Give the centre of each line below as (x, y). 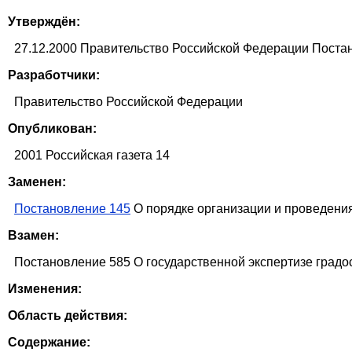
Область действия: (68, 316)
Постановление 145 (72, 209)
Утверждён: (44, 22)
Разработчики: (54, 75)
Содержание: (49, 343)
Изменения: (45, 289)
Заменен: (37, 182)
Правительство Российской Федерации (128, 102)
